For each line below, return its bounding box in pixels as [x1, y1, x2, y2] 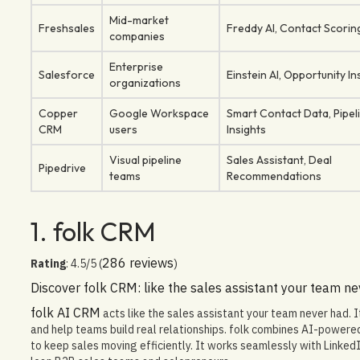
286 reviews [101, 254, 174, 271]
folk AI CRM [30, 304, 100, 321]
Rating [30, 256, 66, 271]
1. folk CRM [30, 215, 156, 247]
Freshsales [38, 20, 95, 35]
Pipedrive [38, 160, 86, 175]
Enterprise [108, 59, 163, 74]
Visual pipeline [108, 152, 182, 167]
